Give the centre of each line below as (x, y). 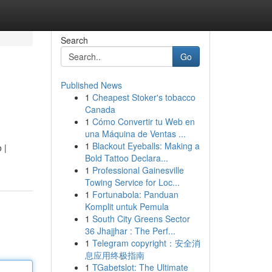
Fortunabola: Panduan (135, 194)
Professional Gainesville (138, 170)
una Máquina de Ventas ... (135, 134)
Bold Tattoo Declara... (126, 158)
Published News (91, 85)
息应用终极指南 (114, 255)
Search (74, 40)
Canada (100, 109)
